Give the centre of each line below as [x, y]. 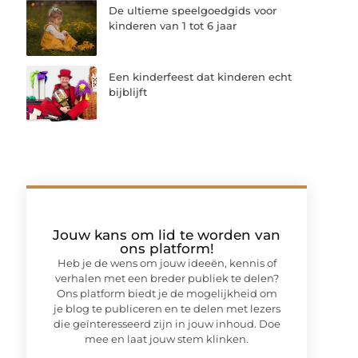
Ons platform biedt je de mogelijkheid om [167, 293]
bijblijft [128, 91]
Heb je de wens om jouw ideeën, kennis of [167, 263]
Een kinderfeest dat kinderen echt [201, 76]
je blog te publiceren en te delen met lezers [167, 308]
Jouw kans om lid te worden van [167, 235]
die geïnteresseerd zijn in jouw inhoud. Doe [167, 323]
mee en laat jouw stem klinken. [167, 338]
